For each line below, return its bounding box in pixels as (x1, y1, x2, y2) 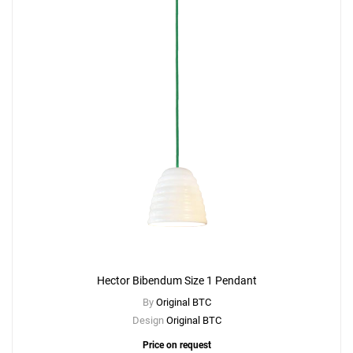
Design (132, 314, 166, 327)
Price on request (142, 340, 211, 351)
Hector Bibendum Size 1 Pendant (96, 274, 257, 288)
